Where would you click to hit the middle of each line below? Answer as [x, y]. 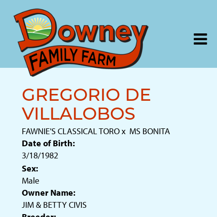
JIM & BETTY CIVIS [54, 205]
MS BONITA [150, 131]
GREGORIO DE [86, 96]
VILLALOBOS [78, 115]
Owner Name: [49, 193]
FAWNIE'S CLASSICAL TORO [71, 131]
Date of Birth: [48, 143]
